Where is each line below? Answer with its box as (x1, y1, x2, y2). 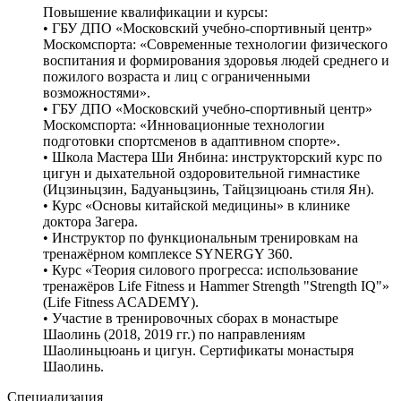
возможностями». (43, 84, 150, 100)
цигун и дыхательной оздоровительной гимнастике (43, 165, 360, 181)
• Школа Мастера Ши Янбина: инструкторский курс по (43, 149, 382, 165)
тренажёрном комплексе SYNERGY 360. (43, 245, 293, 261)
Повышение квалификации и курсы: (43, 4, 268, 20)
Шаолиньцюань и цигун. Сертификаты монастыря (43, 342, 354, 358)
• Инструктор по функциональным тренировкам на (43, 229, 358, 245)
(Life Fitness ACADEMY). (43, 294, 199, 310)
